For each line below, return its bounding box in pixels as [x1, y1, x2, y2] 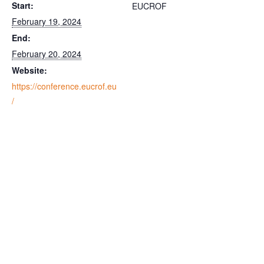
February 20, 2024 [12, 48, 81, 60]
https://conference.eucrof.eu [12, 80, 117, 92]
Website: [12, 64, 47, 76]
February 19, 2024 [12, 15, 81, 27]
